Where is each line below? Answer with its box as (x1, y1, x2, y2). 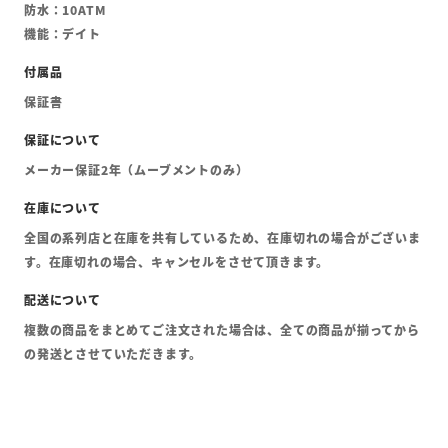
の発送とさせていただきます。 (24, 345, 203, 363)
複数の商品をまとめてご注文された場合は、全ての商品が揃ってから (24, 321, 420, 339)
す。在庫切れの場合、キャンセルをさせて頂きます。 (24, 253, 330, 271)
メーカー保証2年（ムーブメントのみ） (24, 161, 249, 179)
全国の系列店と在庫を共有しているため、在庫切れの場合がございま (24, 229, 421, 247)
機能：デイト (24, 25, 101, 43)
